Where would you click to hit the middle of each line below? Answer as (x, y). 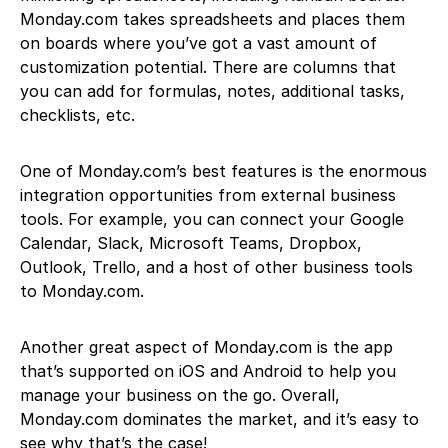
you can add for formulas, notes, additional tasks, (212, 90)
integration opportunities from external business (208, 194)
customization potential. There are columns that (208, 66)
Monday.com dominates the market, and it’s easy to (219, 418)
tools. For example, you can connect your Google (212, 218)
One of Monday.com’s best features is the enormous (223, 170)
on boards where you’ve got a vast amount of (198, 42)
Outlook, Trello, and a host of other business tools (216, 266)
